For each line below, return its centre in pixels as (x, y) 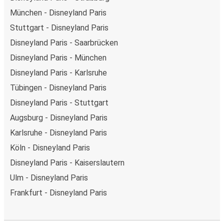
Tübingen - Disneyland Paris (58, 87)
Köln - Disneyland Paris (50, 147)
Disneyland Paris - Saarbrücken (64, 42)
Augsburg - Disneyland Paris (59, 117)
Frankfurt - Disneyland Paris (58, 192)
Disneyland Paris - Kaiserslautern (67, 162)
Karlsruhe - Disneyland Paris (58, 132)
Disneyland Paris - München (58, 57)
